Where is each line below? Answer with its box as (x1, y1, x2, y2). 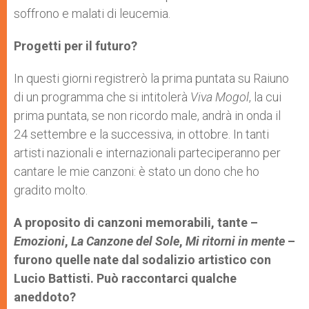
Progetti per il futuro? (14, 39, 137, 54)
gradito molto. (14, 183, 88, 198)
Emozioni (14, 234, 65, 249)
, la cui (249, 90, 281, 105)
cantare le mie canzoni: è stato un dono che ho (14, 164, 259, 179)
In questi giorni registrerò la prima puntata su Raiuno (14, 71, 289, 86)
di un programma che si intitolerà (14, 90, 190, 105)
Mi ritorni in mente (186, 234, 285, 249)
